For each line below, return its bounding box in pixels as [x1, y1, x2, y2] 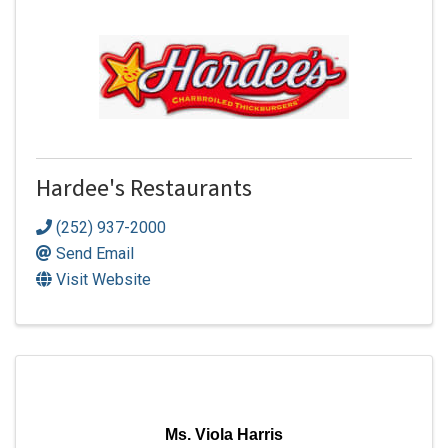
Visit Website [56, 269, 151, 289]
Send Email [56, 243, 134, 263]
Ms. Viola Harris [165, 425, 283, 443]
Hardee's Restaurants [36, 174, 252, 210]
